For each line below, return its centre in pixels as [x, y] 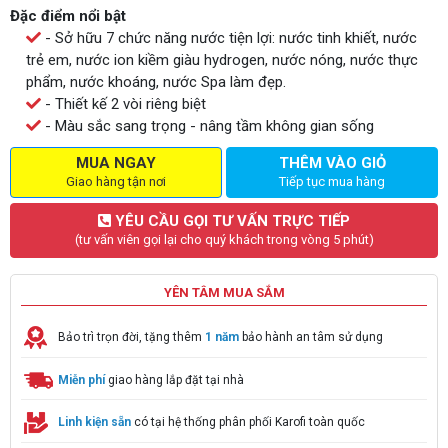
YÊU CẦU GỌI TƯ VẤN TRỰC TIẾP [230, 221]
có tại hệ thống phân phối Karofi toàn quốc [248, 422]
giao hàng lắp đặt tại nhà [174, 379]
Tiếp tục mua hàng [332, 181]
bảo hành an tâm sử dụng [312, 336]
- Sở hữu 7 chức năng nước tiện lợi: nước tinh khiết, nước [229, 38]
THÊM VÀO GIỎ [332, 163]
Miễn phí [81, 379]
